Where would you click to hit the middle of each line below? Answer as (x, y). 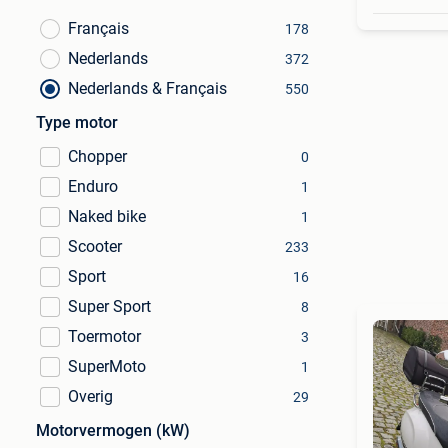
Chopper (97, 156)
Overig (90, 396)
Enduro (93, 186)
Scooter (95, 246)
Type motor (77, 122)
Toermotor (104, 336)
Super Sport (109, 306)
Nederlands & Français (147, 88)
